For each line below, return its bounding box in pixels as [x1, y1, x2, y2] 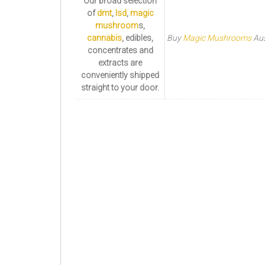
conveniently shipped [81, 70, 159, 80]
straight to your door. [81, 83, 159, 92]
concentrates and [87, 46, 153, 55]
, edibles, [122, 33, 153, 43]
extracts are [98, 58, 142, 67]
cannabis [87, 33, 122, 43]
